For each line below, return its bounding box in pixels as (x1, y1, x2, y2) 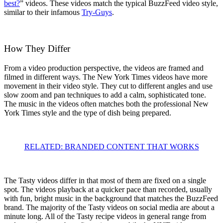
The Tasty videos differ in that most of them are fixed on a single (4, 176, 206, 185)
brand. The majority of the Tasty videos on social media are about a (4, 203, 215, 212)
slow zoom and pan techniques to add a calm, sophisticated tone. (4, 90, 206, 99)
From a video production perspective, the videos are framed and (4, 63, 204, 72)
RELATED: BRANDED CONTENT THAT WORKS (24, 142, 199, 151)
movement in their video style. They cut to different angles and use (4, 81, 213, 90)
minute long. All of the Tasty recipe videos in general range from (4, 212, 206, 221)
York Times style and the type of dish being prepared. (4, 108, 171, 117)
